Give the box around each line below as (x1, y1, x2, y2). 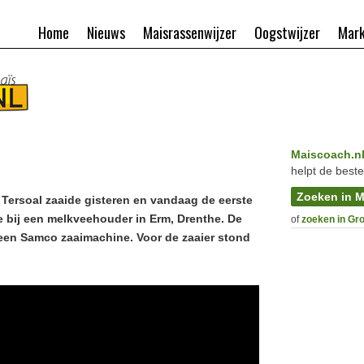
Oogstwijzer (254, 22, 320, 43)
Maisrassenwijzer (143, 22, 236, 43)
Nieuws (87, 22, 125, 43)
